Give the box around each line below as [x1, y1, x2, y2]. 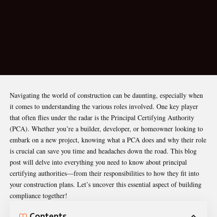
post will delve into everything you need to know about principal [10, 157, 187, 167]
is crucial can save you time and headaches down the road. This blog [10, 146, 197, 155]
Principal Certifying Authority [111, 112, 194, 122]
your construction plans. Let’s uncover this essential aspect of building [10, 179, 201, 189]
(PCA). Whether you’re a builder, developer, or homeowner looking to [10, 124, 203, 133]
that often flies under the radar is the [10, 112, 111, 122]
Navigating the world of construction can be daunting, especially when [10, 90, 203, 100]
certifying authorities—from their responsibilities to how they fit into [10, 168, 199, 178]
